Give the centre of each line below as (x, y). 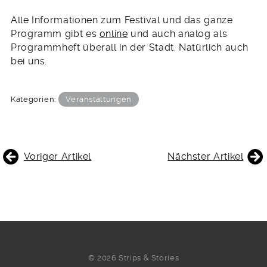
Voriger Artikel (58, 156)
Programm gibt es (55, 34)
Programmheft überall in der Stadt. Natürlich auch (130, 48)
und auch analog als (178, 34)
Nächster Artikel (206, 156)
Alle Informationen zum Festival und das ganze (122, 20)
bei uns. (29, 61)
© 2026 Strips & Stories (133, 258)
